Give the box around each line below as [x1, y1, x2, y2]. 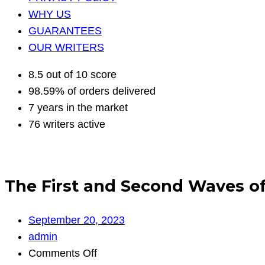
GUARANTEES [28, 25, 102, 37]
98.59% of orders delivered [28, 85, 156, 98]
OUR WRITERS [28, 41, 104, 54]
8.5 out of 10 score [28, 69, 117, 81]
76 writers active [28, 118, 105, 131]
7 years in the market [28, 102, 128, 114]
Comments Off [28, 247, 97, 260]
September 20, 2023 [28, 214, 125, 227]
